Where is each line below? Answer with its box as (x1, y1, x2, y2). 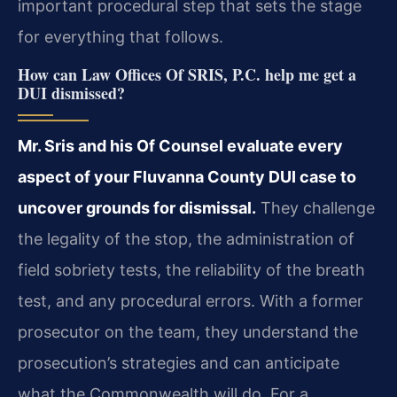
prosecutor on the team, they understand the (18, 322, 358, 341)
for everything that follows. (18, 27, 223, 47)
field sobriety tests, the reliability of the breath (18, 260, 365, 279)
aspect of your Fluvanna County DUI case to (18, 167, 356, 186)
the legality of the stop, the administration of (18, 229, 354, 248)
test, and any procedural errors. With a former (18, 291, 363, 310)
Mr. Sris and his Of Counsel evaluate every (18, 136, 343, 155)
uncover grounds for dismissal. (18, 198, 256, 217)
